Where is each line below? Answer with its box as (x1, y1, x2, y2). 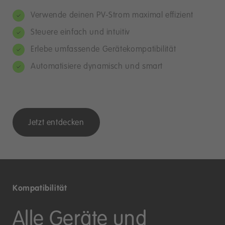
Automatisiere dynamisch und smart (31, 62, 163, 71)
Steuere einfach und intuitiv (31, 28, 130, 37)
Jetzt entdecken (28, 119, 84, 127)
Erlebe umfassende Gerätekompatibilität (31, 45, 176, 54)
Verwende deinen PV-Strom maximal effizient (31, 11, 193, 20)
